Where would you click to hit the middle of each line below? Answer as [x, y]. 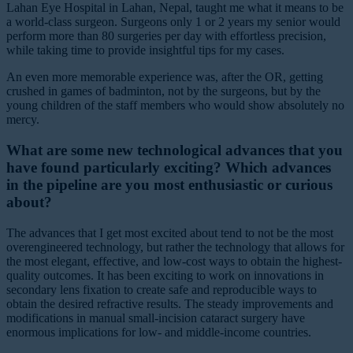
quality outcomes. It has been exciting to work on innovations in [165, 275]
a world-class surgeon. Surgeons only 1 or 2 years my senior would [173, 22]
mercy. [23, 120]
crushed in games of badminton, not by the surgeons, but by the [163, 91]
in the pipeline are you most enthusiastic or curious [169, 185]
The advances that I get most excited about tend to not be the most [170, 232]
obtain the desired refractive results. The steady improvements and [170, 303]
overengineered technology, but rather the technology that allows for [175, 247]
